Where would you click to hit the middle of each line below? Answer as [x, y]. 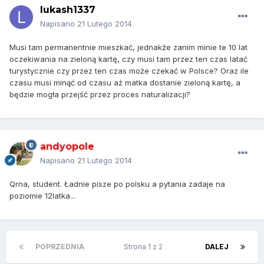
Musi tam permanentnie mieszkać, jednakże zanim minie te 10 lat [128, 47]
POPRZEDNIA [60, 247]
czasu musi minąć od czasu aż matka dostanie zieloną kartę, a [125, 83]
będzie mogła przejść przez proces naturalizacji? [100, 95]
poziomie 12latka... [42, 196]
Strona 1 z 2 [145, 247]
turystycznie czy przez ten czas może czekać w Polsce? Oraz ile [129, 71]
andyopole [67, 147]
